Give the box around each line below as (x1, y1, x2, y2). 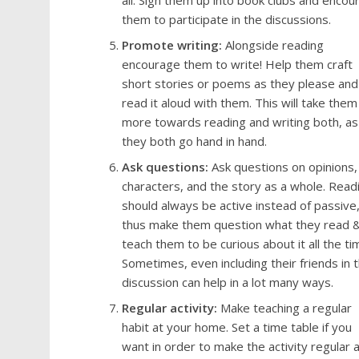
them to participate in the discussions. (122, 11, 331, 27)
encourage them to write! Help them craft (122, 56, 353, 72)
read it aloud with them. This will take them (122, 95, 357, 111)
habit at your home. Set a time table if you (122, 319, 352, 335)
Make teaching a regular (220, 300, 352, 316)
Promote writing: (122, 37, 225, 53)
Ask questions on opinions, (208, 159, 357, 175)
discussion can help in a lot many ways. (122, 274, 333, 290)
